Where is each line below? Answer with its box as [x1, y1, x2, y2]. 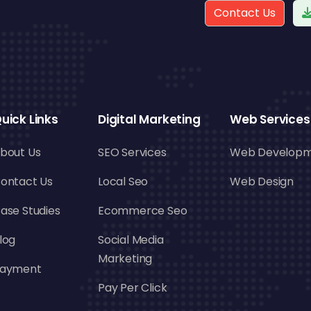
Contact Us [214, 5, 276, 21]
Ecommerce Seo [98, 203, 187, 219]
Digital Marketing [98, 111, 201, 128]
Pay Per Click [98, 280, 167, 296]
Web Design [230, 174, 294, 190]
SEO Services [98, 144, 167, 160]
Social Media [98, 232, 164, 248]
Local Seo [98, 174, 149, 190]
